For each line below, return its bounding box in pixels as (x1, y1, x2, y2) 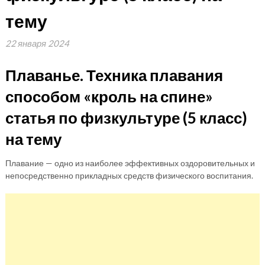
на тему (5, 130, 62, 148)
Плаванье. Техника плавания (5, 66, 223, 85)
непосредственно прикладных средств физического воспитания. (5, 170, 253, 180)
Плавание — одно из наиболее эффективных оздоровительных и (5, 158, 255, 168)
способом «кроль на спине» (5, 87, 213, 106)
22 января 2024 (5, 38, 69, 49)
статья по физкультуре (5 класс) (5, 108, 247, 127)
